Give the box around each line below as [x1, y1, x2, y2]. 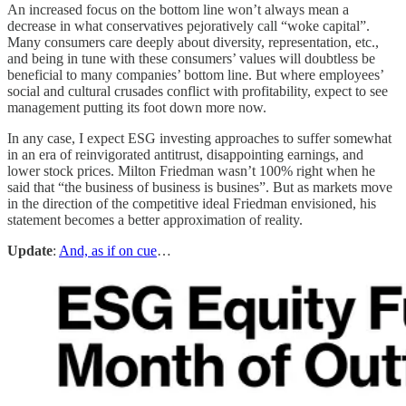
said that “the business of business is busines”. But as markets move [7, 179, 392, 196]
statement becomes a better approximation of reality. [7, 212, 303, 228]
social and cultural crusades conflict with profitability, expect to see [7, 83, 388, 100]
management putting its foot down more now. [7, 100, 266, 116]
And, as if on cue [59, 243, 157, 259]
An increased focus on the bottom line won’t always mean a [7, 2, 349, 18]
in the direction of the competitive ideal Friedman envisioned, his [7, 196, 376, 212]
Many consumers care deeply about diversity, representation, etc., [7, 34, 379, 51]
